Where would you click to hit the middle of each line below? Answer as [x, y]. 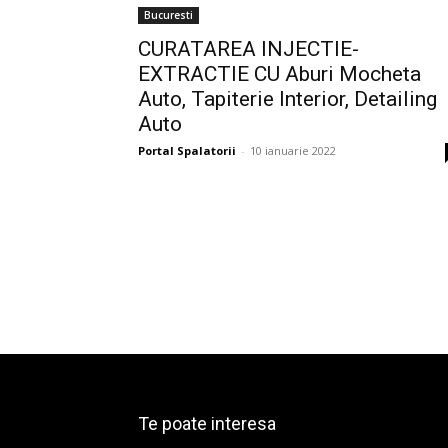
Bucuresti [168, 15]
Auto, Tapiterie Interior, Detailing [287, 99]
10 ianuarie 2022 [293, 150]
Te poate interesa [207, 424]
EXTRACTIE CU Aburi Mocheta [279, 74]
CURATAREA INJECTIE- [248, 49]
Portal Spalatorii [187, 150]
